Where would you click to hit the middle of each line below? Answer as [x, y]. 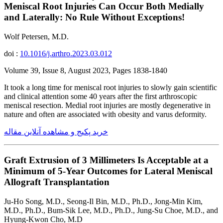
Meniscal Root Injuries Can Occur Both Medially [104, 6]
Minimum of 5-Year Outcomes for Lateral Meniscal [108, 171]
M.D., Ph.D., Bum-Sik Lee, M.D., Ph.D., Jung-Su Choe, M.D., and [111, 210]
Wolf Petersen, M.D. [36, 37]
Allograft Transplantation [57, 182]
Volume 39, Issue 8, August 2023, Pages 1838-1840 [86, 71]
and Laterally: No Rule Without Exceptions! [94, 17]
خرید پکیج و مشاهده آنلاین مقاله [56, 132]
